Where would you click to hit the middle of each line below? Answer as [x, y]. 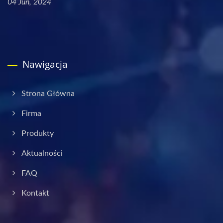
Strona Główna [48, 94]
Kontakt [35, 193]
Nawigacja [45, 64]
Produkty [38, 133]
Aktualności [42, 153]
